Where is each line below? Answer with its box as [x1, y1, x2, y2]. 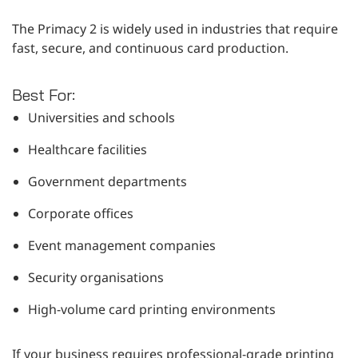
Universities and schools [28, 108, 175, 126]
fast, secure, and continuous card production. [12, 38, 288, 57]
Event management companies [28, 236, 216, 254]
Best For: [12, 84, 75, 105]
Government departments [28, 172, 187, 190]
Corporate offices [28, 204, 133, 222]
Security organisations [28, 268, 164, 286]
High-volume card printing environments [28, 300, 276, 318]
